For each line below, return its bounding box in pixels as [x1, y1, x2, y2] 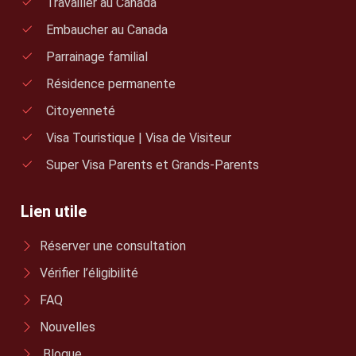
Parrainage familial [46, 49, 148, 64]
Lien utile [21, 202, 87, 221]
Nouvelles [40, 319, 95, 335]
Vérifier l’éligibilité [40, 265, 138, 281]
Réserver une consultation [40, 238, 186, 253]
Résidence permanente [46, 76, 176, 91]
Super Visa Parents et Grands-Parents [46, 157, 259, 172]
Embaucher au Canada [46, 22, 168, 37]
